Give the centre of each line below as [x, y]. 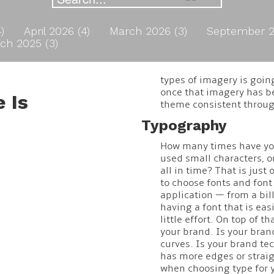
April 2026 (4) [58, 31]
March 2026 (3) [150, 31]
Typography [184, 125]
